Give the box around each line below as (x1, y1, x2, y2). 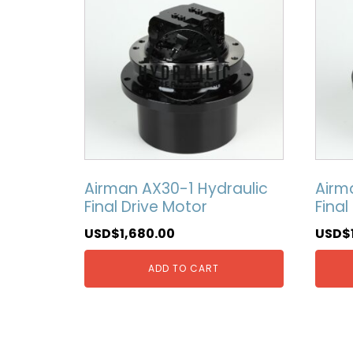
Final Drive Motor (84, 196, 207, 218)
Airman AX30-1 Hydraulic (84, 178, 268, 200)
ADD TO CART (148, 261, 220, 275)
